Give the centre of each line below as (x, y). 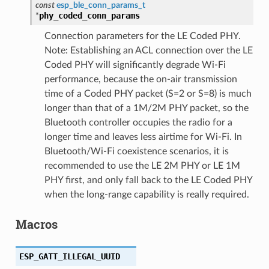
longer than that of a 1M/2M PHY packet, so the (146, 108)
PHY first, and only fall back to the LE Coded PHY (148, 180)
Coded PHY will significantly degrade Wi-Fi (135, 65)
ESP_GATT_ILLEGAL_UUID (69, 256)
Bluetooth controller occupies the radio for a (138, 122)
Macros (36, 224)
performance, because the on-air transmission (141, 79)
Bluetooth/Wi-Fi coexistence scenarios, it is (136, 151)
